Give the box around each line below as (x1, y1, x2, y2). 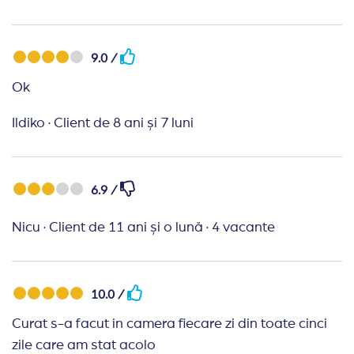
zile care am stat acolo (12, 338, 156, 352)
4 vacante (212, 220, 275, 235)
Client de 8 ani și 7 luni (54, 116, 194, 130)
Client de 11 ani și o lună (49, 220, 206, 235)
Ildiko (12, 116, 45, 130)
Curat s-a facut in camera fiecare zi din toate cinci (12, 317, 327, 331)
